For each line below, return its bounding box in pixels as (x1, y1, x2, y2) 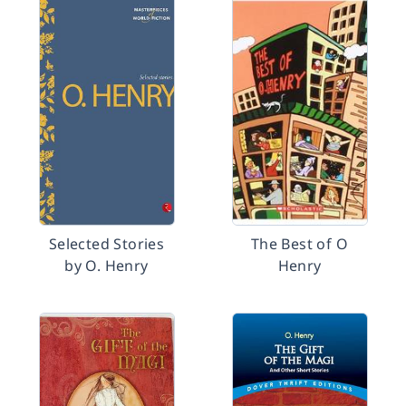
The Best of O (250, 234, 349, 254)
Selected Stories (48, 234, 165, 254)
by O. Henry (64, 256, 149, 275)
